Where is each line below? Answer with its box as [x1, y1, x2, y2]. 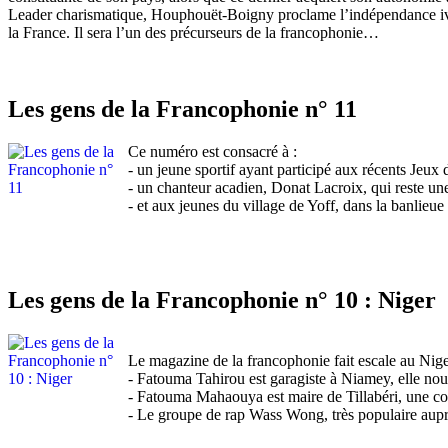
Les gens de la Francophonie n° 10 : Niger [8, 286, 436, 313]
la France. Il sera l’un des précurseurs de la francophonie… [8, 23, 379, 41]
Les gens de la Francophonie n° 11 [8, 95, 357, 122]
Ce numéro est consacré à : [128, 142, 297, 160]
